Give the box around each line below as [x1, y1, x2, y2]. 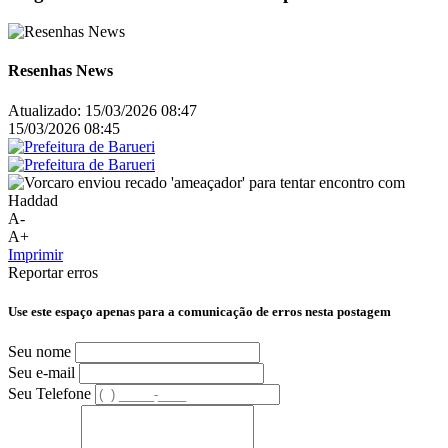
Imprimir [8, 245, 63, 263]
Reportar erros [8, 263, 98, 281]
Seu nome [8, 342, 71, 360]
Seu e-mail [8, 363, 75, 381]
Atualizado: [8, 101, 81, 119]
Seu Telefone [8, 384, 91, 402]
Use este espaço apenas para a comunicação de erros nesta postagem [8, 303, 391, 319]
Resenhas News [8, 62, 113, 80]
